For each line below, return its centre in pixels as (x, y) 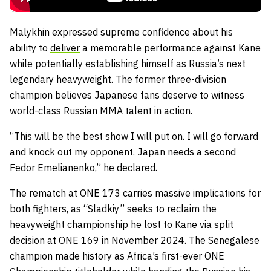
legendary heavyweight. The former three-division (118, 79)
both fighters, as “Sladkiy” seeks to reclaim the (113, 208)
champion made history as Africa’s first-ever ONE (117, 256)
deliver (65, 47)
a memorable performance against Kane (170, 47)
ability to (30, 47)
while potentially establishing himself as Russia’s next (128, 63)
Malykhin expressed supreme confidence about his (121, 32)
